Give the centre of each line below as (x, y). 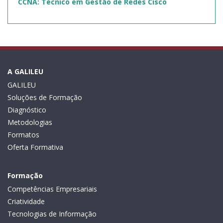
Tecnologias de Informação (52, 214)
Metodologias (30, 122)
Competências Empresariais (52, 189)
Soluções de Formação (45, 97)
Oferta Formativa (35, 147)
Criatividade (26, 201)
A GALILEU (25, 71)
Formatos (23, 134)
